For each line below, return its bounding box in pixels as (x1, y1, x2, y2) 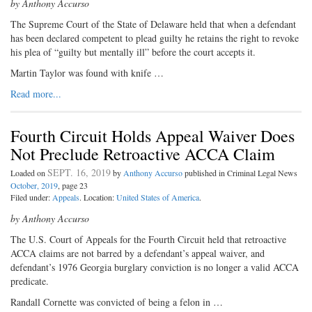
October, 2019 (10, 180, 58, 192)
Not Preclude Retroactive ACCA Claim (10, 143, 275, 166)
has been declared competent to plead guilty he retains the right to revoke (10, 31, 299, 45)
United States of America (116, 192, 199, 203)
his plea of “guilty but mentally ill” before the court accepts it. (10, 45, 256, 59)
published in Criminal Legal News (185, 167, 297, 179)
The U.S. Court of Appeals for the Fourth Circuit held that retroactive (10, 233, 286, 247)
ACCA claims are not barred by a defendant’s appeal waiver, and (10, 247, 265, 260)
